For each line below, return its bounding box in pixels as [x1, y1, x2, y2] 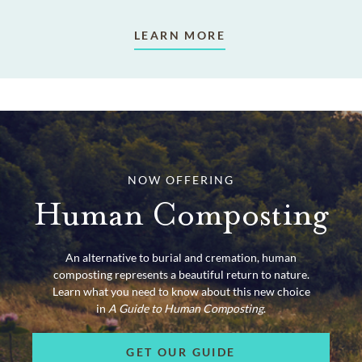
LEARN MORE [134, 27, 225, 42]
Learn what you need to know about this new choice [52, 284, 310, 298]
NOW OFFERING [128, 172, 234, 187]
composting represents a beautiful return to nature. [53, 267, 309, 281]
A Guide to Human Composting [108, 301, 263, 315]
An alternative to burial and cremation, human [65, 250, 297, 264]
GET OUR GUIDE [126, 345, 236, 360]
